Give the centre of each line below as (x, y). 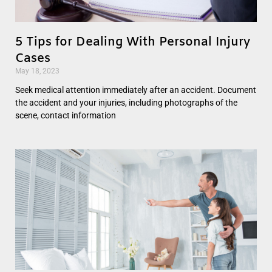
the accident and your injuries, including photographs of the (126, 102)
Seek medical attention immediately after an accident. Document (136, 90)
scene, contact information (66, 115)
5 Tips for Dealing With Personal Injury (133, 42)
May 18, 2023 (37, 71)
